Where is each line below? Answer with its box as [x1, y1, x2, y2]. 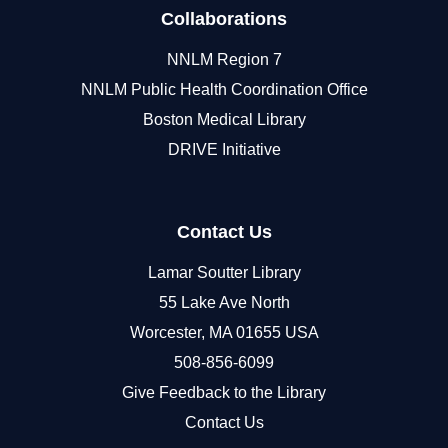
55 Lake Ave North [158, 293, 290, 311]
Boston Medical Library [142, 110, 306, 128]
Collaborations [161, 8, 287, 29]
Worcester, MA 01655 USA [129, 323, 319, 341]
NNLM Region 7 [166, 50, 282, 68]
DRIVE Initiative [167, 140, 281, 158]
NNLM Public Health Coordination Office [80, 80, 368, 98]
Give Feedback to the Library [122, 383, 326, 401]
